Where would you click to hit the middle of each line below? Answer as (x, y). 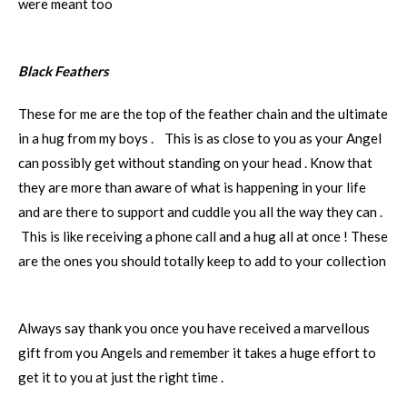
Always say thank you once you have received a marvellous (194, 328)
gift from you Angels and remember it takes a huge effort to (197, 352)
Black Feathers (64, 71)
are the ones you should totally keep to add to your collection (202, 261)
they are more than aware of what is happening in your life (192, 187)
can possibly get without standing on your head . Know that (195, 163)
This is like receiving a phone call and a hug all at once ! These (203, 236)
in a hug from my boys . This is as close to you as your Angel (200, 138)
